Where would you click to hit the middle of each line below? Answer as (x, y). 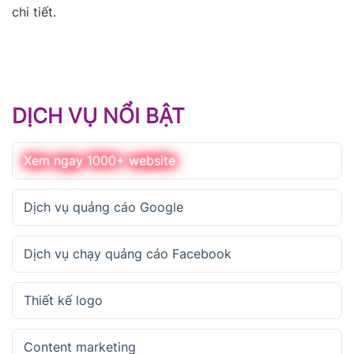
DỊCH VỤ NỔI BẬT (98, 116)
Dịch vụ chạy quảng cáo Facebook (128, 254)
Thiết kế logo (63, 301)
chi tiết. (34, 12)
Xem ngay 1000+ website (100, 161)
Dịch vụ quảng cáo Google (104, 207)
